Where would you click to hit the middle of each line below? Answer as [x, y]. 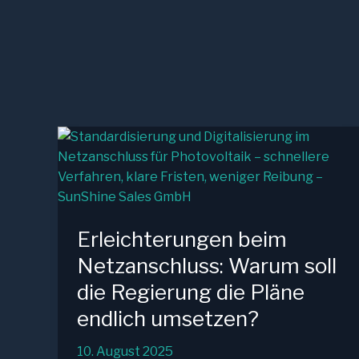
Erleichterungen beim [182, 239]
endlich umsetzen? [168, 319]
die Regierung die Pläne [191, 292]
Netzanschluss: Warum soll [207, 266]
